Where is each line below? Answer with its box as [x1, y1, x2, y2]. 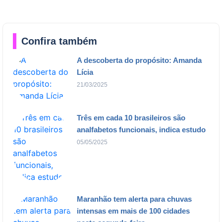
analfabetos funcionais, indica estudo [76, 125, 206, 134]
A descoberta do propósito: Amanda [76, 55, 202, 64]
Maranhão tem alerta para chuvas [76, 194, 192, 203]
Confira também [21, 35, 97, 47]
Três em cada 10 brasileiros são [76, 113, 185, 122]
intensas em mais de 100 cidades [76, 206, 190, 215]
